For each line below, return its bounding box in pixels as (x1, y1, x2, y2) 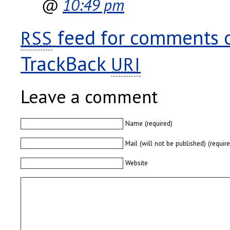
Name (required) (125, 119, 173, 128)
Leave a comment (21, 85, 158, 109)
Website (125, 158, 148, 168)
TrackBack (21, 50, 111, 77)
